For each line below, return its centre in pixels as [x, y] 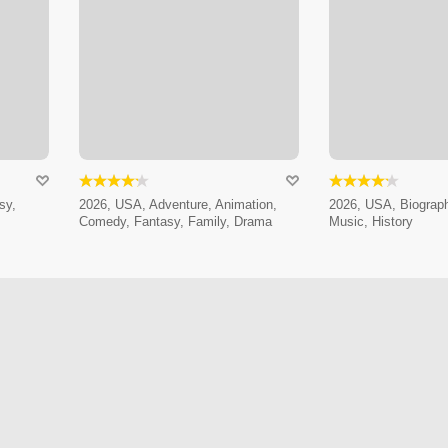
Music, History [370, 222]
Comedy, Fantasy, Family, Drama [175, 222]
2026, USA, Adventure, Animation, [177, 205]
